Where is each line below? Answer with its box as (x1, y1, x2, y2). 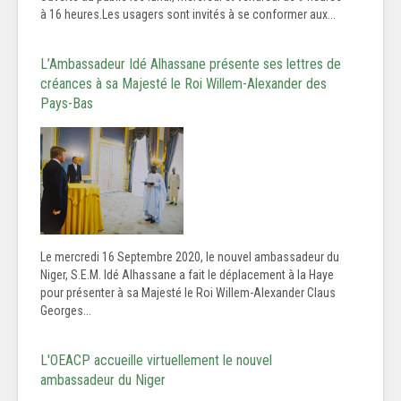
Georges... (40, 303, 91, 319)
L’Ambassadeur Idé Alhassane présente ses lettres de (40, 55, 341, 73)
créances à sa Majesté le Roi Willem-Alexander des (40, 75, 327, 93)
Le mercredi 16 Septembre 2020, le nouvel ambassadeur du (40, 250, 339, 265)
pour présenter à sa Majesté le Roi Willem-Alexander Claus (40, 286, 336, 301)
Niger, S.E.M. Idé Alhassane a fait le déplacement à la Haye (40, 268, 334, 283)
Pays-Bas (40, 95, 93, 113)
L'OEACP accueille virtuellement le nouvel (40, 352, 272, 370)
